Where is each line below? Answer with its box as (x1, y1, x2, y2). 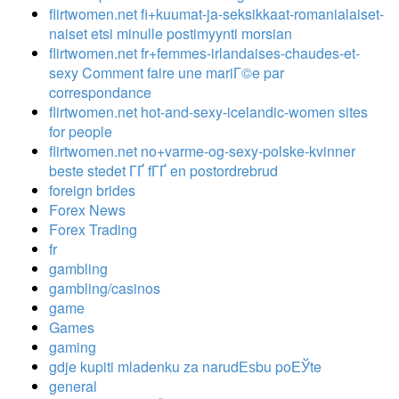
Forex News (49, 199, 126, 220)
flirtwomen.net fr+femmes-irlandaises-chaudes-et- (49, 42, 360, 63)
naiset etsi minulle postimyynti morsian (49, 22, 292, 44)
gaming (49, 336, 96, 357)
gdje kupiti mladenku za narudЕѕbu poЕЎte (49, 355, 322, 377)
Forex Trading (49, 218, 137, 240)
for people (49, 120, 112, 142)
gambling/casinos (49, 277, 160, 298)
